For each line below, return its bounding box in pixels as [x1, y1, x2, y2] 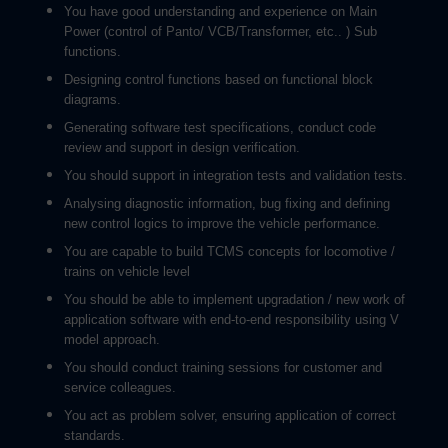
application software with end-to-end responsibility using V [64, 312, 399, 327]
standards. [64, 428, 125, 443]
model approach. [64, 332, 160, 347]
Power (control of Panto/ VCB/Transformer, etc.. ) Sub [64, 24, 377, 39]
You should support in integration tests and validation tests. [64, 168, 407, 183]
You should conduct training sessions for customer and [64, 360, 382, 375]
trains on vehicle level [64, 264, 190, 279]
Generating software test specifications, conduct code [64, 120, 376, 135]
